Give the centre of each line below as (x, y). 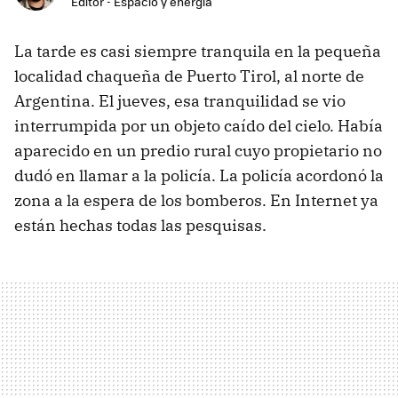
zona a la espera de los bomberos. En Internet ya (196, 201)
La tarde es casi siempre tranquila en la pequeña (198, 52)
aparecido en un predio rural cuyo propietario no (198, 151)
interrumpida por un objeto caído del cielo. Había (199, 126)
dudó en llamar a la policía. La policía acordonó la (199, 176)
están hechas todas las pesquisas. (140, 226)
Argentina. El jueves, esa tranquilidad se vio (180, 101)
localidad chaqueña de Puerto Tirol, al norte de (189, 76)
